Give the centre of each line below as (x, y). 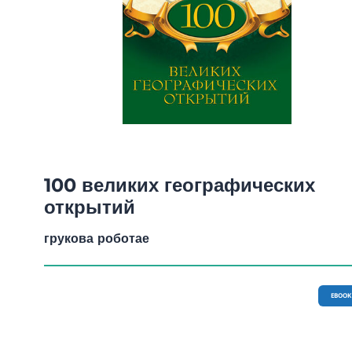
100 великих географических (180, 185)
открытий (90, 207)
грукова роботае (97, 238)
